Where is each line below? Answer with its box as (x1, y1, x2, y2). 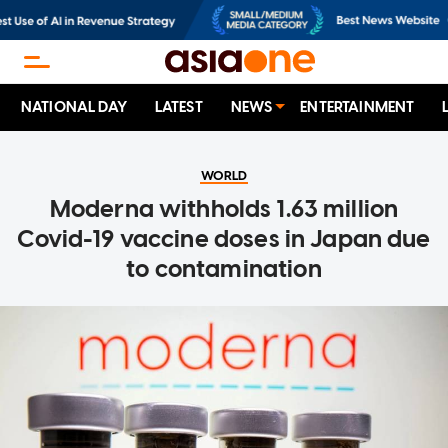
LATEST (154, 98, 203, 117)
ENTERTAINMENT (300, 98, 415, 117)
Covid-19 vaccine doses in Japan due (17, 224, 431, 254)
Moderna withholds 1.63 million (49, 194, 399, 224)
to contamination (126, 254, 322, 284)
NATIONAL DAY (21, 98, 127, 117)
